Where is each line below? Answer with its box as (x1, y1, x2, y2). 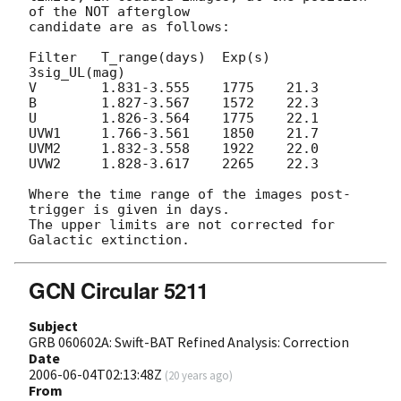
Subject (29, 316, 78, 335)
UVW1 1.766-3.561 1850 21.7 (29, 124, 319, 141)
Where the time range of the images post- (29, 185, 351, 202)
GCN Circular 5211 (29, 274, 209, 305)
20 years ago (168, 367, 229, 382)
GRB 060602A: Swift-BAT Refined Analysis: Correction (29, 332, 349, 351)
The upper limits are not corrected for (29, 216, 335, 233)
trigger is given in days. (29, 200, 230, 218)
